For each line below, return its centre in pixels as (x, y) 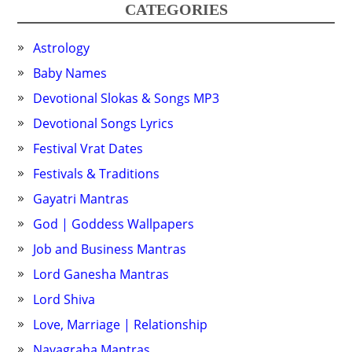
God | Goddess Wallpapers (114, 224)
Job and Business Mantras (110, 249)
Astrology (62, 48)
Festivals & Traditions (97, 174)
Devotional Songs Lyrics (104, 124)
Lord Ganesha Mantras (101, 275)
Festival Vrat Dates (88, 149)
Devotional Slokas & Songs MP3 (126, 99)
